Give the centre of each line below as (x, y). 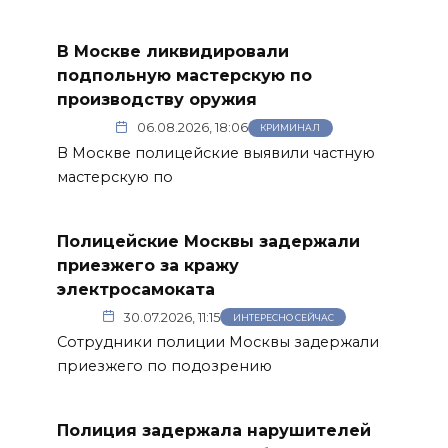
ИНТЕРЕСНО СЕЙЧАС (283, 317)
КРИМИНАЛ (290, 128)
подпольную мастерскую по (184, 75)
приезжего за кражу (147, 265)
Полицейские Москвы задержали (208, 241)
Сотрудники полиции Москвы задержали (217, 342)
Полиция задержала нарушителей (213, 430)
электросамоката (135, 289)
